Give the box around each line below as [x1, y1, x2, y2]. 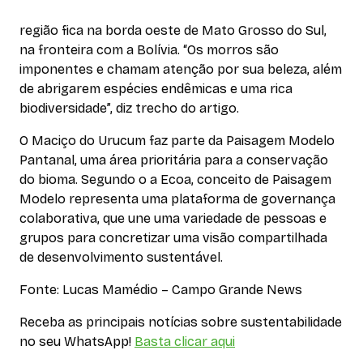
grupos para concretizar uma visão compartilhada [19, 230, 327, 246]
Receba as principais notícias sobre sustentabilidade [19, 314, 342, 331]
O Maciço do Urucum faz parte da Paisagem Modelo [19, 133, 335, 149]
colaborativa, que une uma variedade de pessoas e [19, 211, 327, 227]
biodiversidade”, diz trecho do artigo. [19, 100, 239, 117]
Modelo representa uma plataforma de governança [19, 191, 335, 207]
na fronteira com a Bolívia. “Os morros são [19, 42, 279, 58]
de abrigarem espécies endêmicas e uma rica [19, 81, 293, 97]
